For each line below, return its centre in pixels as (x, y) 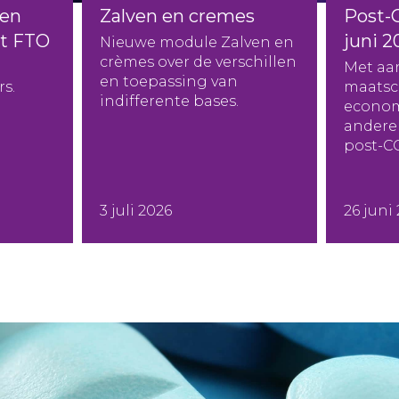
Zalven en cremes (178, 16)
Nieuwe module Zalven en (197, 42)
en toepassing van (169, 81)
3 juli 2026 (136, 211)
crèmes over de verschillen (199, 62)
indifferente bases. (170, 101)
